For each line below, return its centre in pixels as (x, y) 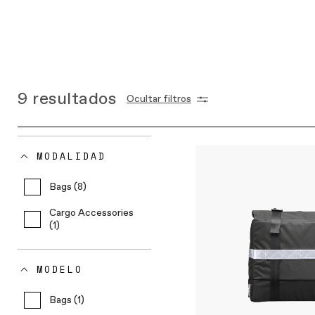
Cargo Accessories (91, 213)
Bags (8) (68, 187)
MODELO (60, 269)
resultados (74, 99)
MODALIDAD (71, 156)
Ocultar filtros (159, 99)
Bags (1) (67, 300)
